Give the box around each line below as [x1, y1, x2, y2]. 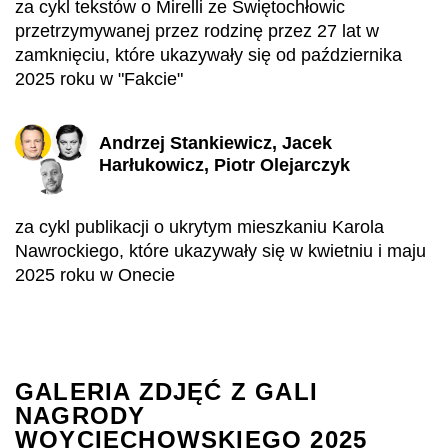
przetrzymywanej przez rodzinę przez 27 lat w [15, 21, 379, 41]
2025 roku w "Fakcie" [15, 69, 183, 89]
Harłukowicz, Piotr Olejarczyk [99, 154, 350, 175]
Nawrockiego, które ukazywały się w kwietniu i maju [15, 241, 426, 261]
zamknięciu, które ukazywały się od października [15, 45, 402, 65]
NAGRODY [15, 402, 146, 429]
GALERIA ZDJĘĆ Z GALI [15, 378, 318, 405]
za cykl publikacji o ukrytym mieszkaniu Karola [15, 217, 384, 237]
